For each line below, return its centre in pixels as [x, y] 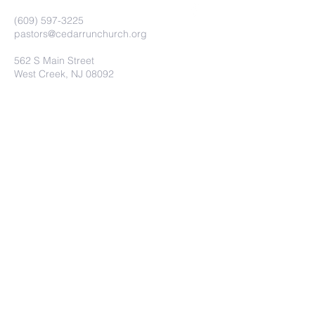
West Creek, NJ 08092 [64, 74]
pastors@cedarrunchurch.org [81, 34]
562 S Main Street [54, 60]
